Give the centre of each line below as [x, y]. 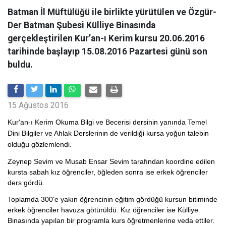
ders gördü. [26, 183]
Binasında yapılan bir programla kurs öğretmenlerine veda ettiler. [111, 220]
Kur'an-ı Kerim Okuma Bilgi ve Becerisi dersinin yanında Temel [107, 122]
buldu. [20, 65]
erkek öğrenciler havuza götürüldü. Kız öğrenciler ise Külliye [103, 210]
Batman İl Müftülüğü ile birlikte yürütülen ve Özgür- [112, 12]
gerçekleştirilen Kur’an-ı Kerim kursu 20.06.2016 [106, 38]
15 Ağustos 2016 [38, 105]
